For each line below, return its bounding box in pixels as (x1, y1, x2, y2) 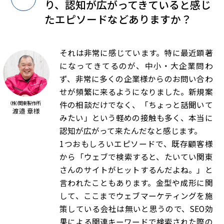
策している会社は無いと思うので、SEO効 (59, 203, 213, 215)
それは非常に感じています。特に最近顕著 (59, 47, 213, 59)
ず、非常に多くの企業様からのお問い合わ (59, 73, 213, 85)
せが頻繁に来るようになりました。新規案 (59, 86, 213, 98)
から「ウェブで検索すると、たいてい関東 (59, 151, 213, 163)
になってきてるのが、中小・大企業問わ (59, 60, 213, 72)
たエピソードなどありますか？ (44, 11, 191, 27)
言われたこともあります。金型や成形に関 (59, 177, 213, 189)
